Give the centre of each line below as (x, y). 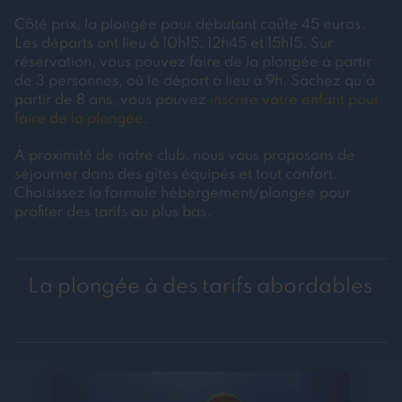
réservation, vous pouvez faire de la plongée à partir (193, 63)
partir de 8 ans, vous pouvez (112, 101)
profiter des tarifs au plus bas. (113, 213)
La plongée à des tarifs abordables (200, 287)
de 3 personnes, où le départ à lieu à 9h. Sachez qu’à (195, 82)
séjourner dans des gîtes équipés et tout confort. (176, 175)
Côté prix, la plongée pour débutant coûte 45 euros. (190, 26)
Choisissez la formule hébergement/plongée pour (183, 194)
